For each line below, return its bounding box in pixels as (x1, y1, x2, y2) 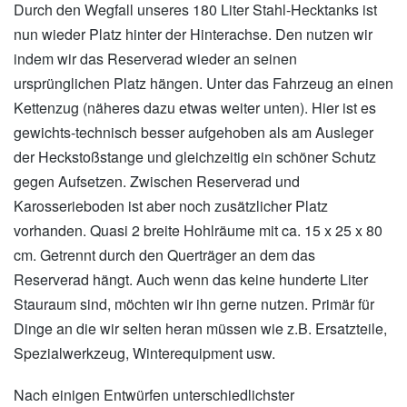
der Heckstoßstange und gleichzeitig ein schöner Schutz (14, 146, 376, 168)
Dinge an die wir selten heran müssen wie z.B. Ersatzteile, (14, 318, 387, 340)
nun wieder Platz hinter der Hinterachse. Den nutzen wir (14, 24, 372, 45)
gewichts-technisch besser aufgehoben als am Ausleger (14, 122, 373, 144)
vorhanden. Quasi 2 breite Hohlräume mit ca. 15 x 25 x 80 (14, 220, 382, 242)
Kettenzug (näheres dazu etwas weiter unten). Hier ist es (14, 97, 376, 119)
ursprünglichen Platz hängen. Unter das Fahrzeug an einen (14, 73, 393, 94)
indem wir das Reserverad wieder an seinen (14, 48, 297, 70)
